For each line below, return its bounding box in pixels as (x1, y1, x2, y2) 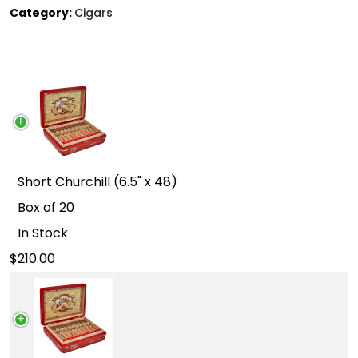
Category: (10, 5, 74, 21)
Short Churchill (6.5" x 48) (18, 173, 177, 191)
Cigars (74, 5, 113, 21)
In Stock (18, 224, 68, 242)
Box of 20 (18, 198, 74, 217)
